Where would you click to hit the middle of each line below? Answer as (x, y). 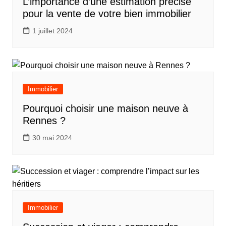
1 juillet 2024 (52, 31)
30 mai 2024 (52, 137)
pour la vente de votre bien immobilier (107, 14)
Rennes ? (44, 120)
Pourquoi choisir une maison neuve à (105, 108)
